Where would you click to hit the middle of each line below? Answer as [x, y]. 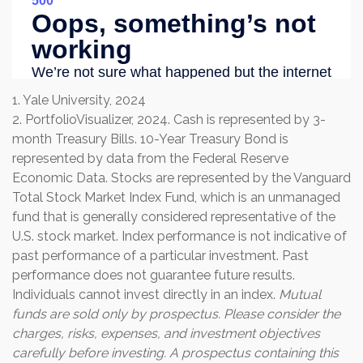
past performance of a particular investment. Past [160, 256]
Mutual [300, 295]
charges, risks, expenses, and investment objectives [166, 334]
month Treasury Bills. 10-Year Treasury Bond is [150, 139]
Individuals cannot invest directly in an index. [145, 295]
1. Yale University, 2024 [79, 100]
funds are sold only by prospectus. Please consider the [176, 314]
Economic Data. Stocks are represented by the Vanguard [181, 178]
